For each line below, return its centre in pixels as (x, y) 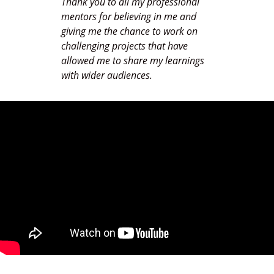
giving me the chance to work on (129, 31)
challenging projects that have (124, 46)
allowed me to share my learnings (133, 61)
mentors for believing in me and (129, 17)
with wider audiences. (107, 76)
